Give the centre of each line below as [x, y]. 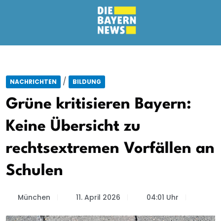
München [34, 197]
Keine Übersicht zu [73, 127]
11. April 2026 [98, 197]
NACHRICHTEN [33, 82]
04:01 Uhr [162, 197]
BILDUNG [87, 82]
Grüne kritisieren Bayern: [99, 104]
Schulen [35, 171]
